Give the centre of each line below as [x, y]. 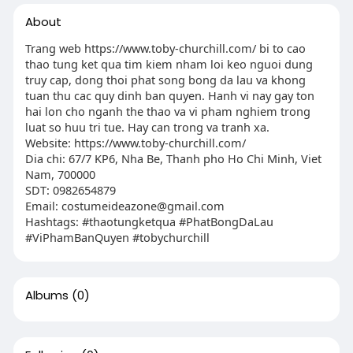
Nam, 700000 [60, 174]
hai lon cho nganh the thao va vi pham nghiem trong [167, 111]
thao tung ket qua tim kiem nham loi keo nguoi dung [169, 63]
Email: [43, 205]
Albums [46, 295]
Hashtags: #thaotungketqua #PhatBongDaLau [149, 221]
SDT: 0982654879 [70, 190]
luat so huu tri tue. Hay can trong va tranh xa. [147, 126]
